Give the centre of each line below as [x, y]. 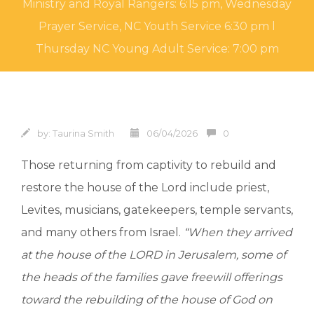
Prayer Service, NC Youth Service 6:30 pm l [157, 27]
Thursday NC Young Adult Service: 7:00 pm [157, 49]
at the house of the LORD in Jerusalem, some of [153, 254]
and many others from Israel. [102, 232]
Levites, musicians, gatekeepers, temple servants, [157, 210]
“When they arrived [238, 232]
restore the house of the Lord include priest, [145, 187]
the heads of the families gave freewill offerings [152, 277]
